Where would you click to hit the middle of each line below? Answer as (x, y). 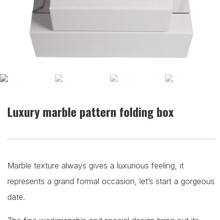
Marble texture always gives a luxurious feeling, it (96, 166)
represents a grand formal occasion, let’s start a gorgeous (111, 181)
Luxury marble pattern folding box (91, 112)
